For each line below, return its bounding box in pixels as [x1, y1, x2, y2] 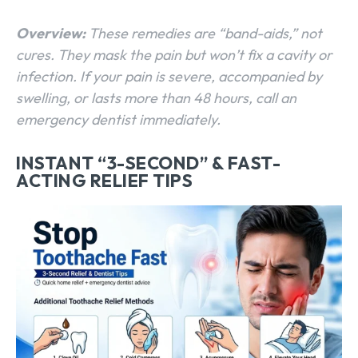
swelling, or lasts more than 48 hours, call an [16, 88, 296, 107]
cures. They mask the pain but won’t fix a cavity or [16, 45, 332, 64]
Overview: [16, 23, 86, 42]
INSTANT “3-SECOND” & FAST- [16, 151, 280, 174]
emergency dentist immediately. [16, 109, 221, 129]
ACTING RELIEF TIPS [16, 169, 193, 192]
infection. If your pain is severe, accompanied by [16, 66, 322, 86]
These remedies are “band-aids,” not [86, 23, 322, 42]
